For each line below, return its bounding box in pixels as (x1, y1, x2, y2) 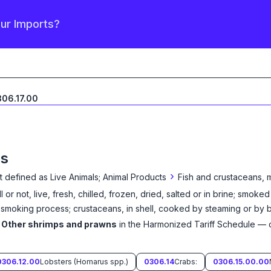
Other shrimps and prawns (1, 219, 117, 229)
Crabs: (174, 257, 197, 266)
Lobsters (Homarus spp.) (40, 257, 128, 266)
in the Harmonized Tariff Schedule (119, 219, 255, 229)
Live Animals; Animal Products (50, 172, 166, 182)
